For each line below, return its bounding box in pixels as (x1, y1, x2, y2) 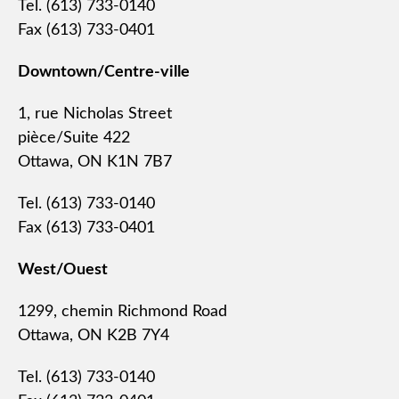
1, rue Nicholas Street (18, 106, 172, 122)
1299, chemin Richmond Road (18, 304, 227, 320)
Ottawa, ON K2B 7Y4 (18, 328, 169, 344)
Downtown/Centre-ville (18, 64, 190, 80)
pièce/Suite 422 (18, 130, 130, 146)
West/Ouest (18, 262, 108, 278)
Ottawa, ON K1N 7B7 (18, 154, 172, 170)
